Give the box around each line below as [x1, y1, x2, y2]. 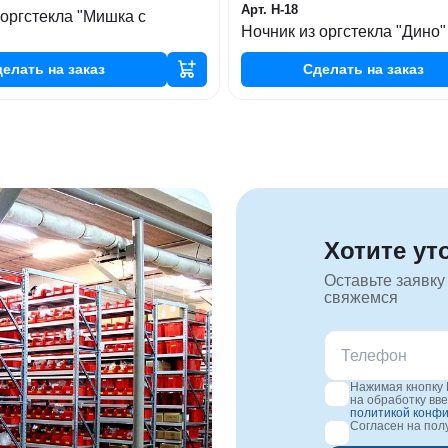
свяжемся [324, 288, 398, 306]
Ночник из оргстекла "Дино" [241, 22, 446, 40]
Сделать [303, 60, 364, 77]
